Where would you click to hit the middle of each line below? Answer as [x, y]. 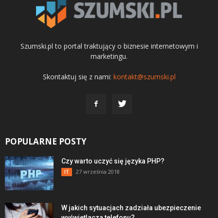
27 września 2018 [98, 171]
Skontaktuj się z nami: [78, 76]
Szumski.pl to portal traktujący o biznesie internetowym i [109, 46]
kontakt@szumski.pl [144, 76]
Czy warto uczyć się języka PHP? [113, 161]
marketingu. [109, 56]
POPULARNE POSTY [46, 141]
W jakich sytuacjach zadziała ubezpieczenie [131, 208]
